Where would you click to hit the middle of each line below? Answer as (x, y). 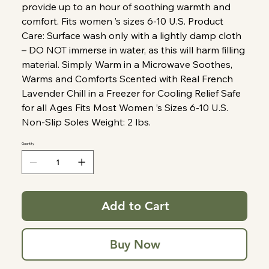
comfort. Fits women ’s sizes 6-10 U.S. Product (123, 21)
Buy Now (135, 244)
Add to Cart (135, 206)
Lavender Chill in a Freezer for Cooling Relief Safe (131, 93)
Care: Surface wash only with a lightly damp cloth (132, 35)
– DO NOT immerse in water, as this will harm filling (134, 50)
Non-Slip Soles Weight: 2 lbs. (86, 122)
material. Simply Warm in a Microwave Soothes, (127, 64)
